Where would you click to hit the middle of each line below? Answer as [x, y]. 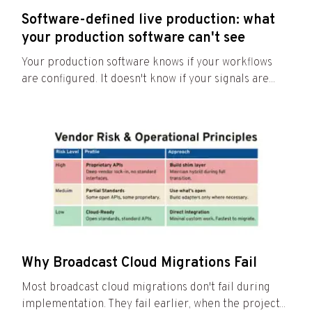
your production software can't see [133, 39]
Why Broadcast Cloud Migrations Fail [139, 264]
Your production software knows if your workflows [147, 63]
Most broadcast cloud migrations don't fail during [146, 288]
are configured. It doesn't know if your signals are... [148, 80]
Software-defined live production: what [148, 21]
